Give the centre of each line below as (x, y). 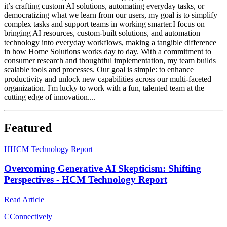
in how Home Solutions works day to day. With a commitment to (108, 51)
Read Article (24, 199)
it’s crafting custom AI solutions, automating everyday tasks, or (104, 6)
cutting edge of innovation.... (50, 97)
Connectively (31, 216)
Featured (28, 127)
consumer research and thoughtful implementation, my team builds (110, 60)
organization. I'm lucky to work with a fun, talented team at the (104, 88)
